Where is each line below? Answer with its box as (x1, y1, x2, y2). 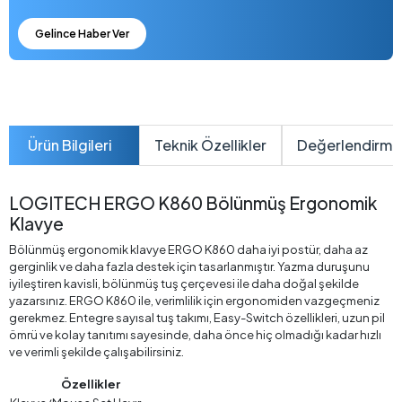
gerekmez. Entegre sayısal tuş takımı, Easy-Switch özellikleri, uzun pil (9, 310, 385, 325)
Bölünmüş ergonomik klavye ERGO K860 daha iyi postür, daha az (9, 242, 368, 257)
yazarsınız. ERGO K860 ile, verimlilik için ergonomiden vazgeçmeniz (9, 293, 380, 308)
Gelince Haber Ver (35, 27, 129, 40)
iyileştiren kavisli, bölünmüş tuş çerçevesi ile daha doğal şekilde (9, 276, 359, 291)
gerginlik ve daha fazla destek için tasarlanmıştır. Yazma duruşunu (9, 259, 370, 274)
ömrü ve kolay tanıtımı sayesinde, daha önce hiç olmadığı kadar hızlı (9, 328, 381, 342)
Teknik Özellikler (154, 135, 267, 154)
